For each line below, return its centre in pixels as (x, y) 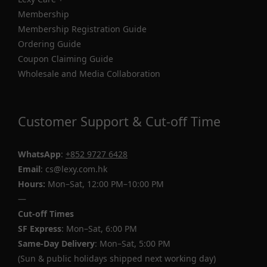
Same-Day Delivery (56, 243)
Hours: (32, 184)
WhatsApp (39, 154)
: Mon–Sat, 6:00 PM (99, 229)
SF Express (40, 229)
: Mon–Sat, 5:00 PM (133, 243)
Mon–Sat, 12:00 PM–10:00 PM (105, 184)
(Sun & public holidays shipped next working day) (117, 258)
